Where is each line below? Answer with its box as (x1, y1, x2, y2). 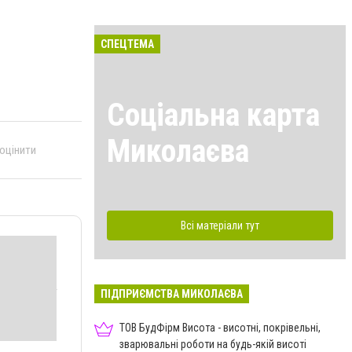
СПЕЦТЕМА (101, 38, 154, 50)
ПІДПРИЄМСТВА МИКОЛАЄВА (101, 287, 243, 300)
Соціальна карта (107, 96, 320, 134)
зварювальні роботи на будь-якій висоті (119, 337, 306, 350)
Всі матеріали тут (181, 218, 259, 232)
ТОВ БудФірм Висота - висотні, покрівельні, (119, 321, 321, 334)
